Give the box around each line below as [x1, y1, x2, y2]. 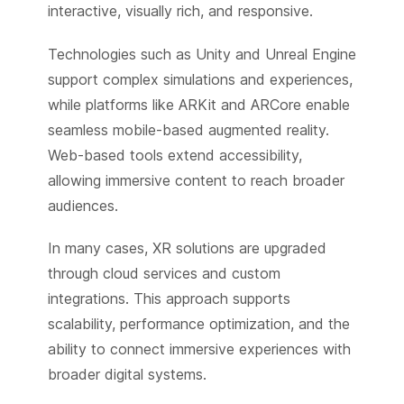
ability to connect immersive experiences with [47, 339, 351, 358]
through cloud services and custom [47, 263, 280, 282]
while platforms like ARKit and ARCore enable [47, 95, 350, 114]
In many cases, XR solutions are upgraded [47, 238, 326, 257]
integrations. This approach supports [47, 289, 290, 308]
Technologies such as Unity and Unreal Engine [47, 44, 356, 63]
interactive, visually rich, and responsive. [47, 2, 313, 21]
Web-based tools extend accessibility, [47, 145, 302, 164]
